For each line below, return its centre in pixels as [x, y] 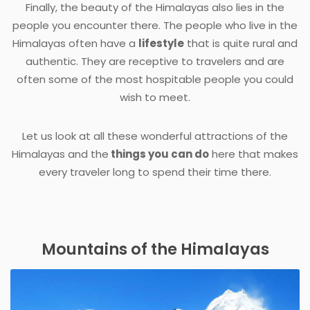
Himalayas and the [60, 154]
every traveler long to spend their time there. [155, 172]
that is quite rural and [241, 44]
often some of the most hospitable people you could [155, 80]
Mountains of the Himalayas [155, 249]
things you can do [159, 154]
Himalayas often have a [75, 44]
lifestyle [161, 44]
